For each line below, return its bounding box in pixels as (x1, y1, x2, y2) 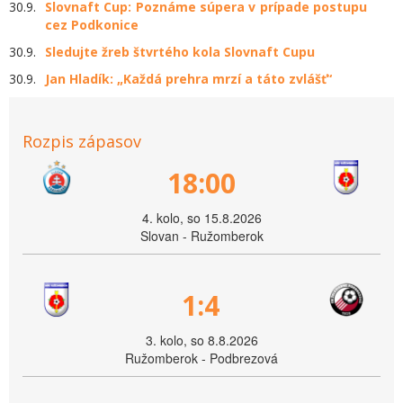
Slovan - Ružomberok (139, 227, 264, 246)
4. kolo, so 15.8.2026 (141, 209, 262, 228)
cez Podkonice (45, 16, 139, 34)
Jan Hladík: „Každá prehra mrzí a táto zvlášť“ (45, 70, 332, 88)
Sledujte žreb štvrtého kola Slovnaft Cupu (45, 43, 315, 61)
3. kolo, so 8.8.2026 (145, 331, 258, 350)
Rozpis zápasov (22, 130, 141, 153)
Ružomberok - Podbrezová (125, 349, 278, 368)
